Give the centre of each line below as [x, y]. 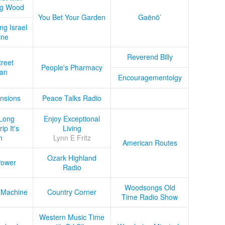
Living [72, 128]
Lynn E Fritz [72, 138]
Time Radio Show [150, 197]
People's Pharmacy [72, 68]
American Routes [150, 143]
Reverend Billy [150, 57]
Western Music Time [72, 217]
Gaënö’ [150, 17]
